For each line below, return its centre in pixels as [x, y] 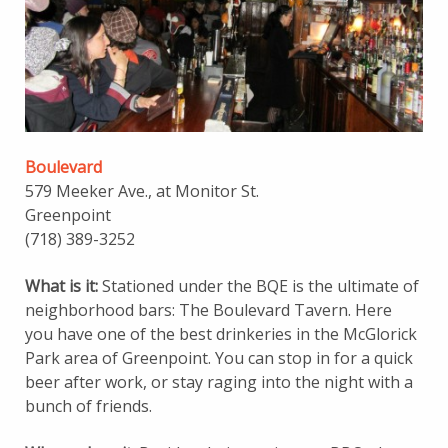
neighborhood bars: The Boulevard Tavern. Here [208, 310]
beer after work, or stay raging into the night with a [219, 382]
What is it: [61, 286]
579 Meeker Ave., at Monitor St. [142, 191]
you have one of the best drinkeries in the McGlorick [221, 334]
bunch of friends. [88, 406]
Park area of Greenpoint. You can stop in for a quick [219, 358]
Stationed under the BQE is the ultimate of [258, 286]
